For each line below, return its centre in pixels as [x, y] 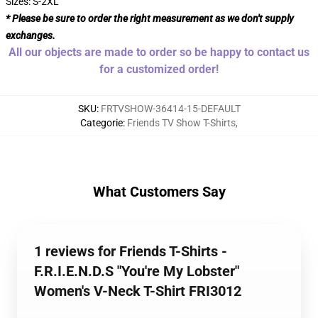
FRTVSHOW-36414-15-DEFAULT [170, 109]
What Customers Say [159, 192]
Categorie [102, 123]
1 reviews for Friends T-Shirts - [131, 251]
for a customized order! [159, 69]
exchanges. [31, 35]
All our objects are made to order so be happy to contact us [159, 52]
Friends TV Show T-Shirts [181, 123]
